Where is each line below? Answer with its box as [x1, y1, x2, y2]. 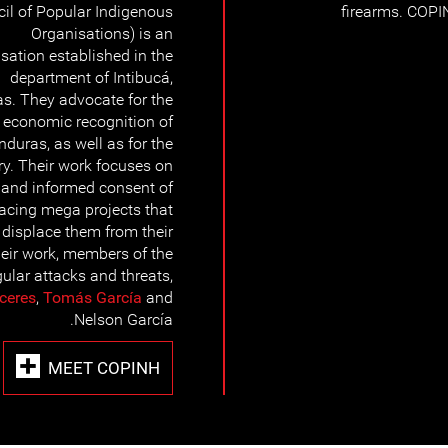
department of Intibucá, [10, 68, 173, 87]
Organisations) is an [31, 24, 173, 43]
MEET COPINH [48, 357, 160, 378]
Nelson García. [74, 310, 173, 329]
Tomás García [43, 288, 142, 307]
